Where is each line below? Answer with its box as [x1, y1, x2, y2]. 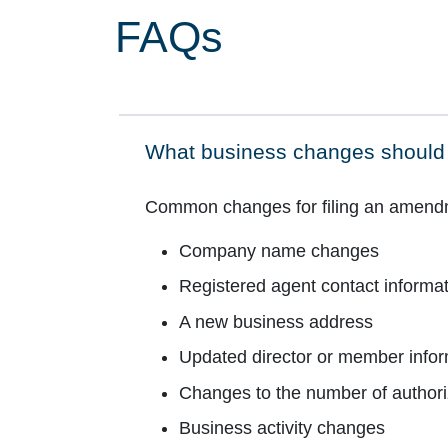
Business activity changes [178, 418, 385, 439]
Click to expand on [143, 151, 322, 176]
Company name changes [178, 240, 379, 261]
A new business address [178, 311, 373, 332]
